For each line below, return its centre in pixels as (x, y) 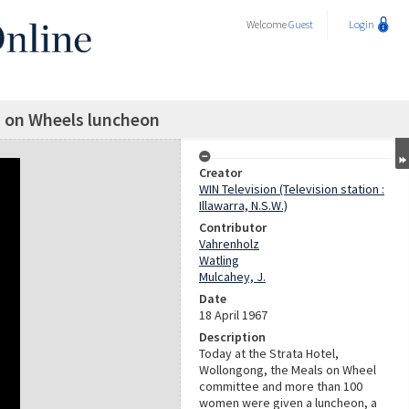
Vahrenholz (229, 244)
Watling (219, 260)
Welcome (267, 24)
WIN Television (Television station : (292, 189)
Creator (220, 173)
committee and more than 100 (281, 386)
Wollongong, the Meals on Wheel (288, 370)
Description (232, 337)
